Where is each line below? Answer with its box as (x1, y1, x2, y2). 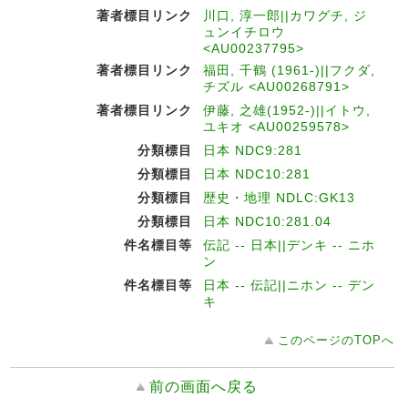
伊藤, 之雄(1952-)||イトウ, (203, 103, 371, 117)
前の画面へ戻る (149, 379, 259, 394)
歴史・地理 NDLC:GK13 (203, 190, 355, 205)
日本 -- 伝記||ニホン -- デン (203, 278, 375, 292)
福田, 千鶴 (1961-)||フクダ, (203, 63, 375, 77)
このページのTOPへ (278, 333, 394, 347)
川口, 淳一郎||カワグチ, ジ (203, 8, 367, 23)
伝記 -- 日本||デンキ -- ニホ (203, 238, 375, 252)
